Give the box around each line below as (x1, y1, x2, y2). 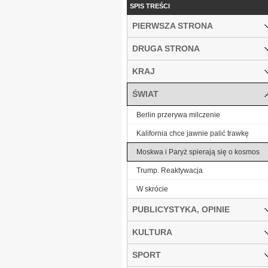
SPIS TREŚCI (130, 2, 170, 10)
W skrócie (136, 184, 168, 193)
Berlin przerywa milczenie (136, 110, 220, 119)
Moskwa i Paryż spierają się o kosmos (136, 147, 260, 156)
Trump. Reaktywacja (136, 166, 203, 175)
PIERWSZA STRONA (132, 20, 213, 31)
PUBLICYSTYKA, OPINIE (132, 204, 230, 214)
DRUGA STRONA (132, 43, 200, 53)
